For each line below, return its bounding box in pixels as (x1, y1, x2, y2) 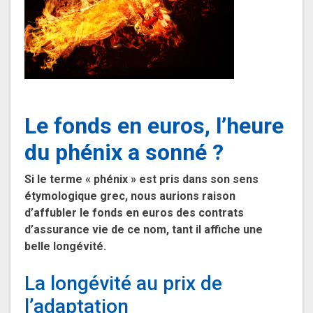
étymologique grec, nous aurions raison (24, 189, 235, 203)
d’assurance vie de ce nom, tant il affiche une (24, 223, 263, 237)
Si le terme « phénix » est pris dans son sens (24, 173, 259, 187)
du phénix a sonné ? (24, 139, 224, 166)
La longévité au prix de (24, 272, 222, 296)
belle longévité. (24, 240, 106, 254)
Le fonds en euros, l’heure (24, 112, 284, 140)
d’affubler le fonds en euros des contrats (24, 206, 244, 220)
